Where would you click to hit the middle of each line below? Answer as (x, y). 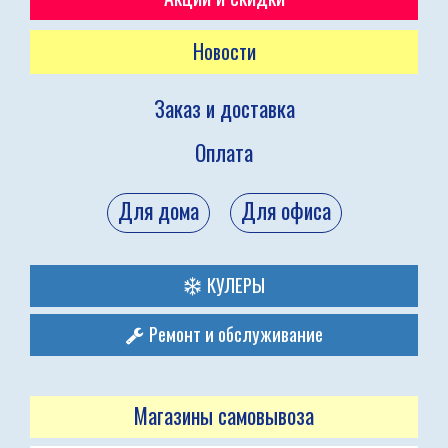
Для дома (158, 210)
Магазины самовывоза (224, 415)
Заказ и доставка (224, 108)
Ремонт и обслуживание (233, 333)
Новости (224, 51)
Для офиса (285, 210)
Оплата (224, 152)
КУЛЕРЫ (233, 284)
